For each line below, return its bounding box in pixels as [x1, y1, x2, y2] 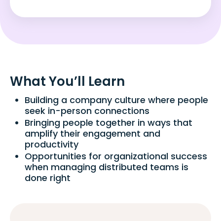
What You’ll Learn [10, 73, 125, 91]
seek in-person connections [25, 105, 149, 117]
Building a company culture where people [25, 94, 208, 107]
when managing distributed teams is [25, 161, 188, 174]
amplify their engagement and [25, 127, 160, 140]
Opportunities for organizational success [25, 150, 207, 163]
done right [25, 172, 71, 184]
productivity [25, 138, 78, 151]
